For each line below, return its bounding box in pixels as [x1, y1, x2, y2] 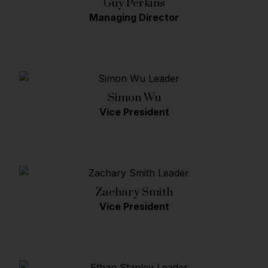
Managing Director [89, 11, 179, 24]
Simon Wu [107, 83, 161, 112]
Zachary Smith [95, 177, 173, 206]
